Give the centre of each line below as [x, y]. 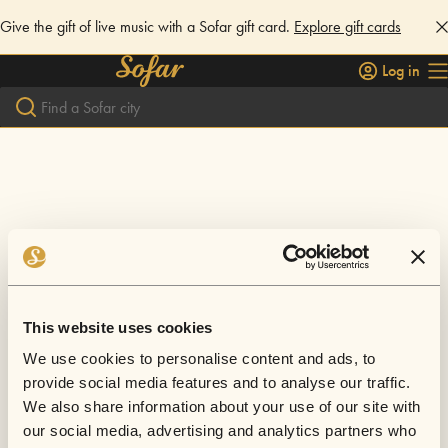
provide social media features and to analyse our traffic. [217, 382]
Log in [401, 70]
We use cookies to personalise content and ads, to [199, 358]
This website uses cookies [118, 327]
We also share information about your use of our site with [222, 406]
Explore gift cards [347, 26]
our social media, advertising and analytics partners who [219, 430]
